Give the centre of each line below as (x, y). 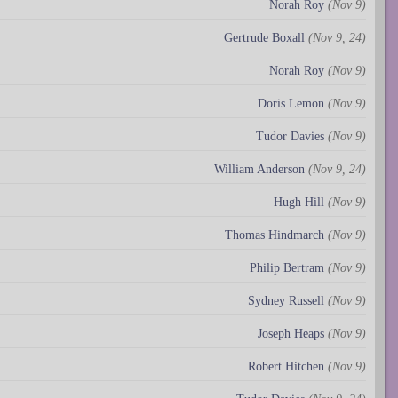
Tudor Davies (290, 136)
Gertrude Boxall (264, 37)
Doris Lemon (291, 103)
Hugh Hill (299, 202)
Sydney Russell (286, 300)
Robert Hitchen (286, 366)
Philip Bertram (287, 267)
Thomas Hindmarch (275, 235)
